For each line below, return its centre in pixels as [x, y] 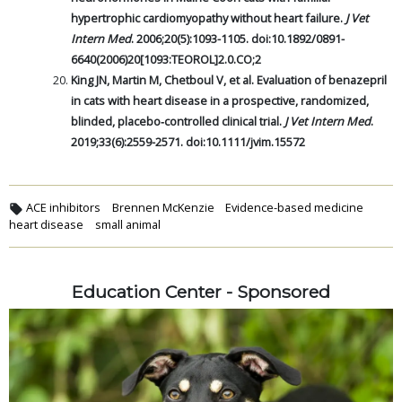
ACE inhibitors [63, 208]
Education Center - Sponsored [201, 292]
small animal [127, 225]
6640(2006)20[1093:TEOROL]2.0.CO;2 [166, 60]
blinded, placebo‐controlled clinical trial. [178, 122]
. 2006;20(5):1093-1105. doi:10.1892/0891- [238, 39]
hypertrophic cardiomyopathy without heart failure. [208, 18]
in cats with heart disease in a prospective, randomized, [220, 101]
